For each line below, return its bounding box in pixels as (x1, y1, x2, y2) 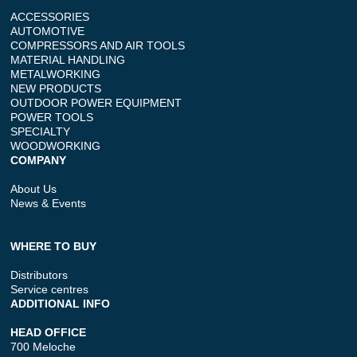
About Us (10, 182, 57, 196)
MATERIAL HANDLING (10, 53, 126, 67)
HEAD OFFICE (10, 326, 87, 339)
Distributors (10, 269, 69, 282)
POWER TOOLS (10, 111, 94, 124)
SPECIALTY (10, 125, 71, 139)
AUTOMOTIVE (10, 25, 85, 38)
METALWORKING (10, 68, 101, 81)
